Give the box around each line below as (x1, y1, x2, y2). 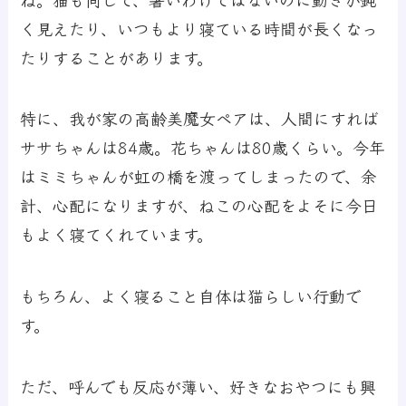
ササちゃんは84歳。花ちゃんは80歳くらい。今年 (20, 135, 386, 159)
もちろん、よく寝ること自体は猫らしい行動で (20, 284, 362, 308)
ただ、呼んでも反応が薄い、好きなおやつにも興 (20, 374, 377, 399)
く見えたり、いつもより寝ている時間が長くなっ (20, 15, 379, 40)
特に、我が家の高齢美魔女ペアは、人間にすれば (20, 106, 380, 130)
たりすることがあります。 (20, 44, 214, 69)
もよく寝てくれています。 (20, 222, 214, 246)
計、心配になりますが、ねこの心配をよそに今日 (20, 193, 379, 217)
